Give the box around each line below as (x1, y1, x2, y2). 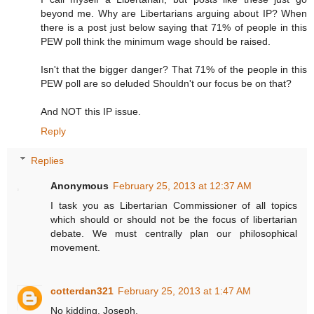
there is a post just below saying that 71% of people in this (41, 21, 307, 33)
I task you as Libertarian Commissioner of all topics (50, 199, 297, 211)
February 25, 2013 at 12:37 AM (113, 179, 252, 191)
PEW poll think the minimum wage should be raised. (41, 35, 271, 47)
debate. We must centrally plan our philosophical (50, 227, 297, 239)
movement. (50, 241, 101, 253)
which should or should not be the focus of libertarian (50, 213, 297, 225)
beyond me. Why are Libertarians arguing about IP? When (41, 7, 307, 19)
